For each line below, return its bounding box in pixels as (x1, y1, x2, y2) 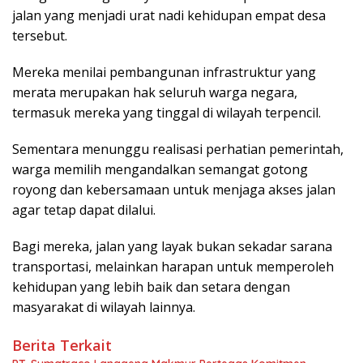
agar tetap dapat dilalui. (12, 200, 159, 219)
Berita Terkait (12, 335, 112, 355)
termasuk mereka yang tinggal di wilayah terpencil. (12, 103, 321, 122)
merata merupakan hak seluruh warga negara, (12, 83, 297, 101)
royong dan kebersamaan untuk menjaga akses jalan (12, 180, 335, 199)
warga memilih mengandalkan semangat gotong (12, 160, 308, 178)
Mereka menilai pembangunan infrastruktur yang (12, 62, 316, 81)
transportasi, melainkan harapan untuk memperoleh (12, 257, 334, 275)
